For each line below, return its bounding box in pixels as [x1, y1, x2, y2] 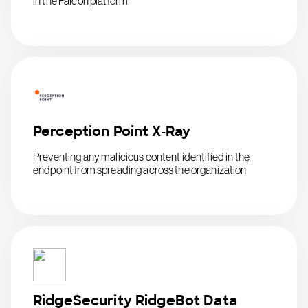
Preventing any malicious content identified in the [33, 151, 250, 163]
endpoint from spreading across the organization [33, 164, 247, 176]
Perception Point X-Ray [33, 122, 191, 140]
